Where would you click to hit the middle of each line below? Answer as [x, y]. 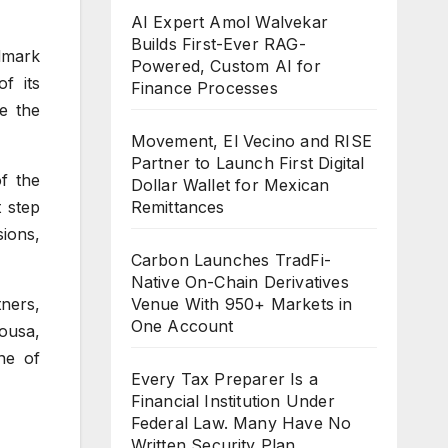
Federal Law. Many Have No [241, 423]
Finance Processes [204, 88]
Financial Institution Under [232, 401]
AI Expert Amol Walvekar [229, 22]
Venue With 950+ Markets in [241, 304]
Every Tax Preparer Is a [224, 379]
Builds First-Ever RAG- [218, 44]
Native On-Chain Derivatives [239, 282]
